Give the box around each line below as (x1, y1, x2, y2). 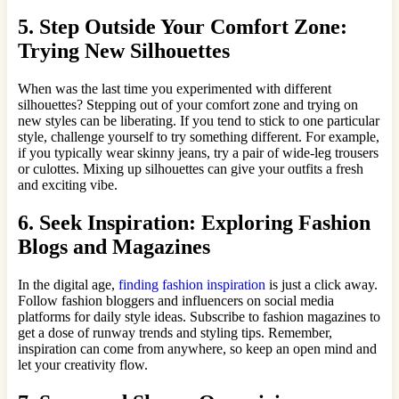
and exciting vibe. (18, 176, 118, 192)
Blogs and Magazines (18, 234, 210, 258)
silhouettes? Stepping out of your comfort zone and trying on (18, 96, 358, 112)
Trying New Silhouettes (18, 39, 230, 63)
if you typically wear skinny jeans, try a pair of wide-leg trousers (18, 144, 379, 160)
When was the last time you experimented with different (18, 80, 331, 96)
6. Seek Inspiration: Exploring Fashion (18, 210, 370, 234)
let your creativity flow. (18, 356, 148, 372)
